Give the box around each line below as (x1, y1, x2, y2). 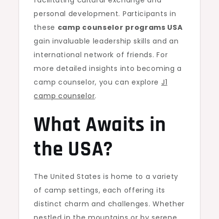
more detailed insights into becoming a (34, 64, 182, 73)
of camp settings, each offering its (34, 185, 165, 195)
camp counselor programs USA (57, 22, 183, 32)
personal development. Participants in (34, 9, 176, 19)
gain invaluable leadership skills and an (34, 36, 179, 46)
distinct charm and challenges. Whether (34, 199, 185, 209)
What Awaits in (34, 112, 166, 138)
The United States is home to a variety (34, 172, 179, 181)
